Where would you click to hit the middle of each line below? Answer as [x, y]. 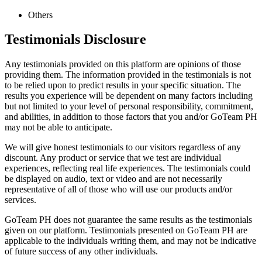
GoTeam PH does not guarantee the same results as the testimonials [128, 220]
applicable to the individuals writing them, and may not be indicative [130, 241]
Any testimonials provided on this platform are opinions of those [123, 64]
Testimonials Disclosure [75, 39]
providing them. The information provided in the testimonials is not [128, 75]
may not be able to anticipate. [58, 127]
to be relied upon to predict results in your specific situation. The [123, 85]
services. [20, 200]
